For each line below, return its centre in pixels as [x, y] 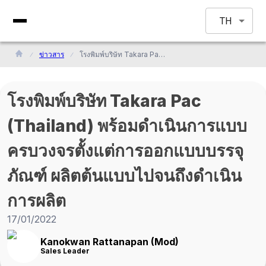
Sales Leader [65, 251]
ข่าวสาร [52, 54]
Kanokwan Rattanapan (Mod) [110, 242]
